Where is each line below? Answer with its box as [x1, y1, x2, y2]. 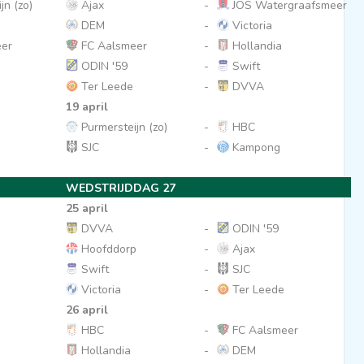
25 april [65, 201, 108, 216]
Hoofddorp [77, 241, 136, 257]
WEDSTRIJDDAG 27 [65, 180, 175, 196]
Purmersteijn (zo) [77, 119, 167, 135]
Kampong [228, 140, 280, 155]
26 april [65, 302, 108, 318]
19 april [65, 99, 108, 115]
